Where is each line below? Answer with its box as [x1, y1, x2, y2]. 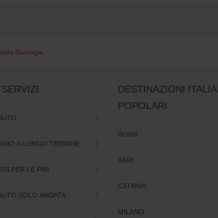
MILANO [118, 207, 145, 217]
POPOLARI [118, 99, 168, 112]
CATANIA [118, 181, 146, 191]
